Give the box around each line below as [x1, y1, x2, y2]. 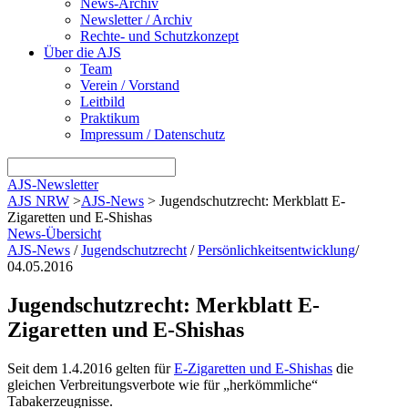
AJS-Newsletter [7, 176, 98, 192]
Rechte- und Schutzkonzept [80, 27, 239, 44]
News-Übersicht [7, 225, 101, 241]
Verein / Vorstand [80, 76, 179, 93]
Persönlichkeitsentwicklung [198, 241, 355, 258]
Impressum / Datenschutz [80, 126, 225, 142]
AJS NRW [7, 192, 69, 209]
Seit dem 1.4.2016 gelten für [7, 360, 174, 376]
